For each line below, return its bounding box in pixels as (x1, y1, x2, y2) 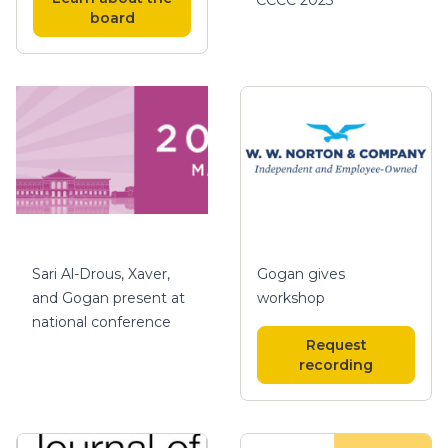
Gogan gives (257, 264, 345, 283)
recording (299, 355, 373, 374)
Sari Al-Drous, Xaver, (32, 265, 170, 284)
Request (305, 335, 367, 354)
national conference (32, 313, 171, 332)
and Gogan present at (32, 289, 185, 308)
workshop (257, 288, 325, 307)
